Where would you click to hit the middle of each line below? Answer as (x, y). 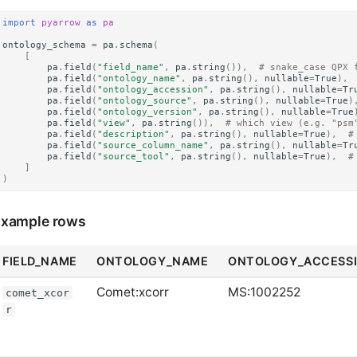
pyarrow (61, 23)
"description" (134, 134)
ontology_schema (45, 45)
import (20, 23)
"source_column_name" (153, 145)
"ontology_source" (145, 101)
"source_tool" (134, 157)
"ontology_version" (148, 112)
